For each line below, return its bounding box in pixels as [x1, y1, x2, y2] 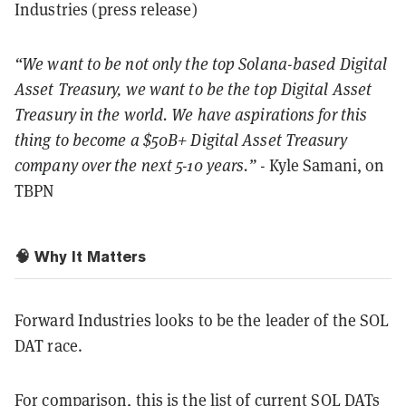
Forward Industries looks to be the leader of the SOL [14, 309, 390, 331]
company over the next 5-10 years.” [14, 154, 256, 176]
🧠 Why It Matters [14, 246, 146, 266]
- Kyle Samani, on [256, 154, 385, 176]
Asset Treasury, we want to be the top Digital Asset [14, 78, 372, 100]
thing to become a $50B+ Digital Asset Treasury [14, 129, 347, 150]
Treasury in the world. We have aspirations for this [14, 103, 368, 125]
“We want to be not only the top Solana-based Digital [14, 53, 388, 74]
